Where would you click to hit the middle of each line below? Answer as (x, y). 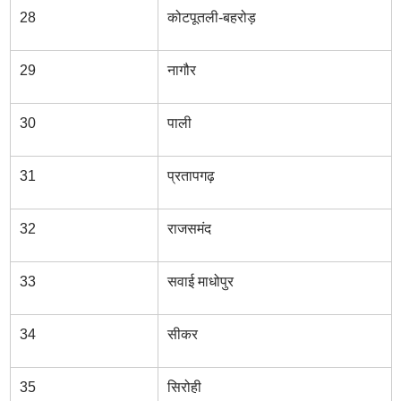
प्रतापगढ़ (191, 176)
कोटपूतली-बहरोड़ (211, 17)
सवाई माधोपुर (200, 282)
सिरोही (184, 387)
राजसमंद (189, 229)
